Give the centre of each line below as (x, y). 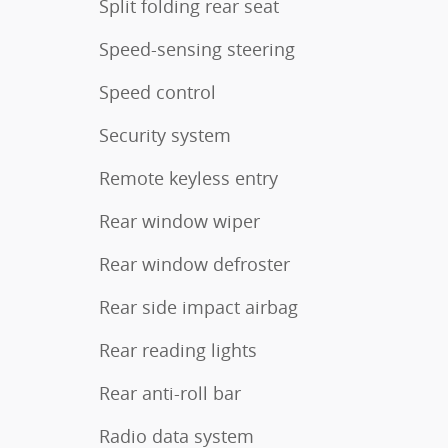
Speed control (157, 92)
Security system (165, 135)
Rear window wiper (179, 221)
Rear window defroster (194, 264)
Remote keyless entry (188, 178)
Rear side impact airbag (198, 307)
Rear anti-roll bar (170, 393)
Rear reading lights (178, 350)
